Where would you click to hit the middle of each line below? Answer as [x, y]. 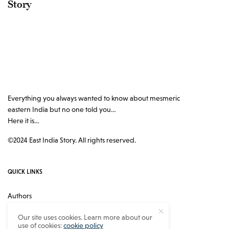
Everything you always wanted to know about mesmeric [94, 98]
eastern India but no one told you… [62, 110]
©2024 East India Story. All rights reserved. [72, 140]
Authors [20, 196]
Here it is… [24, 121]
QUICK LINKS [25, 172]
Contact [19, 212]
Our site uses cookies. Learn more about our [85, 217]
